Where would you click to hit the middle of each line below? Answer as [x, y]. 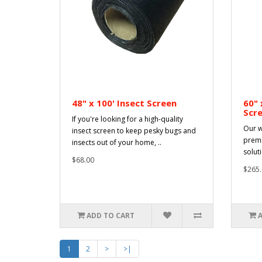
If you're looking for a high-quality [127, 119]
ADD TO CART [111, 215]
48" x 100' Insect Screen [124, 103]
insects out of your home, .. [117, 142]
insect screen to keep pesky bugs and [134, 130]
